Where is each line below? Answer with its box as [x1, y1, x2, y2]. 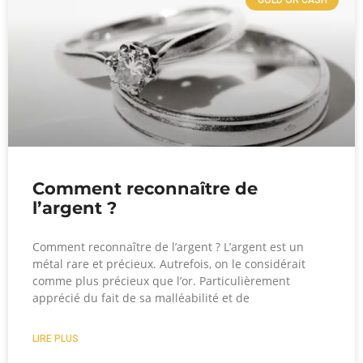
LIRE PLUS [32, 332, 79, 344]
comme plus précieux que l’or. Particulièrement [32, 272, 290, 288]
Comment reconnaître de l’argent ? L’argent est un [32, 238, 304, 254]
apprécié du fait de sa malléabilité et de [32, 289, 250, 305]
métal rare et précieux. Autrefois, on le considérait [32, 255, 305, 271]
